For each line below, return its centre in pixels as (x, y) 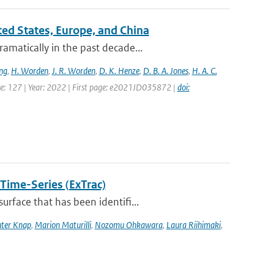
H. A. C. (204, 71)
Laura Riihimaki (193, 225)
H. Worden (29, 71)
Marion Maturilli (63, 225)
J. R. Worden (73, 71)
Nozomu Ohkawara (128, 225)
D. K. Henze (119, 71)
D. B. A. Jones (165, 71)
